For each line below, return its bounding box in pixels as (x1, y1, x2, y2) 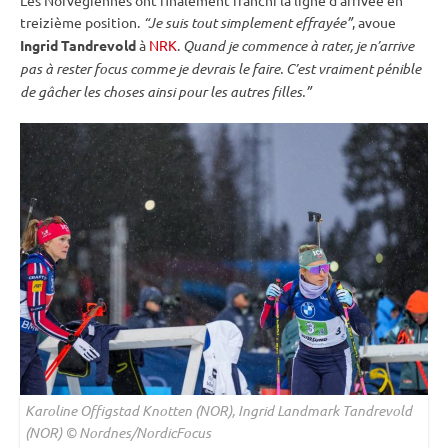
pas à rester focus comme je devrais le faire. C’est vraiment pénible (20, 58, 421, 78)
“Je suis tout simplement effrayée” (143, 12, 352, 32)
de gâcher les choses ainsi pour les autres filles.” (20, 81, 311, 101)
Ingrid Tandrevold (20, 35, 136, 54)
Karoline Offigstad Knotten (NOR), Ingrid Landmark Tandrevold (25, 400, 412, 420)
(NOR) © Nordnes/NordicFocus (25, 422, 211, 442)
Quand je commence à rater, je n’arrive (183, 35, 414, 55)
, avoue (352, 12, 396, 31)
